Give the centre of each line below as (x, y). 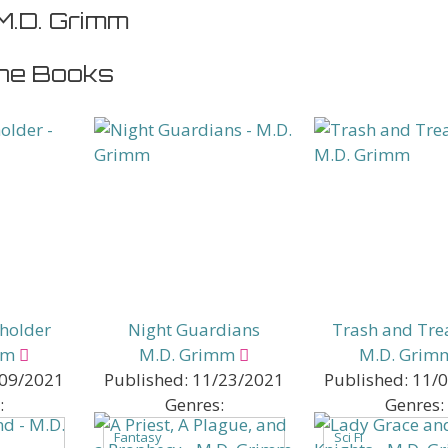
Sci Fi (348, 436)
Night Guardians (194, 329)
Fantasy (138, 436)
